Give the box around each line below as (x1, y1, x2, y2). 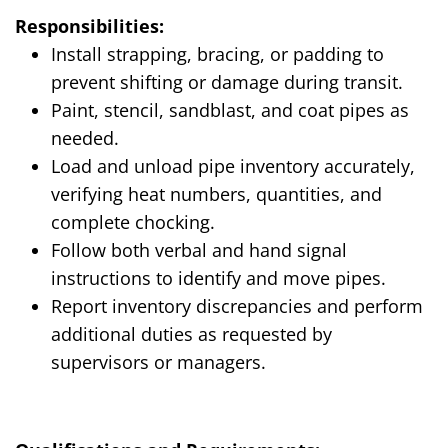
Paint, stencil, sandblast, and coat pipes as (51, 98, 409, 123)
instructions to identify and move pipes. (51, 266, 386, 291)
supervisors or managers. (51, 350, 266, 375)
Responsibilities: (15, 14, 164, 39)
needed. (51, 126, 119, 151)
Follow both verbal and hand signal (51, 238, 347, 263)
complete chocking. (51, 210, 215, 235)
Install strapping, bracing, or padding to (51, 42, 384, 67)
